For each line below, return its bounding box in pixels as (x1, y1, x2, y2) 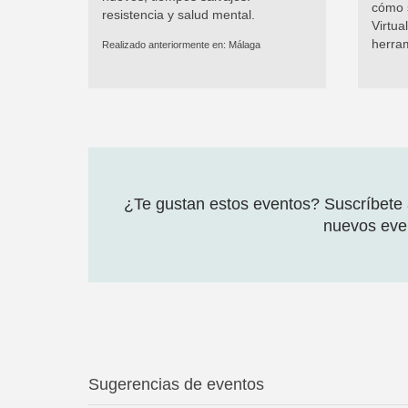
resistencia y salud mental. (102, 7, 255, 23)
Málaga (229, 39, 260, 51)
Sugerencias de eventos (88, 375, 264, 394)
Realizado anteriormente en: (102, 39, 229, 51)
